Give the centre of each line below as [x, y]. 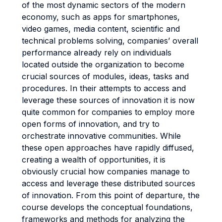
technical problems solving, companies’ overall [110, 41]
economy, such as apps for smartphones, [101, 17]
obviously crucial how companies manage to [106, 171]
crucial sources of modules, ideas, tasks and [105, 76]
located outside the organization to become [103, 64]
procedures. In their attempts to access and [104, 88]
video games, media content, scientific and [101, 29]
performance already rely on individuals [97, 53]
